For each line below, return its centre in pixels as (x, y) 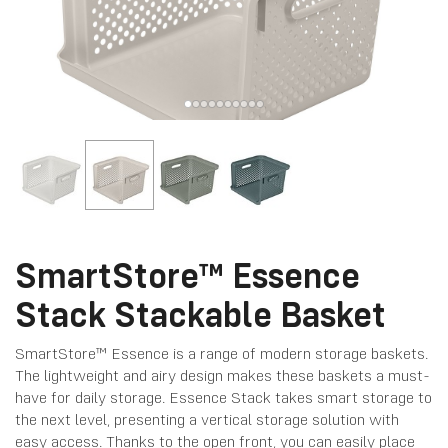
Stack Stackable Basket (200, 313)
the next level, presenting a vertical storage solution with (207, 418)
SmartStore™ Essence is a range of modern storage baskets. (221, 352)
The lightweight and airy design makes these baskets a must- (222, 374)
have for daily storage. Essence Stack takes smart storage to (223, 396)
